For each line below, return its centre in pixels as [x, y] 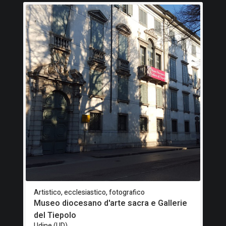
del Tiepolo [55, 216]
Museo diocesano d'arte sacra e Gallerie [110, 204]
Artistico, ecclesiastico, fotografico [89, 193]
